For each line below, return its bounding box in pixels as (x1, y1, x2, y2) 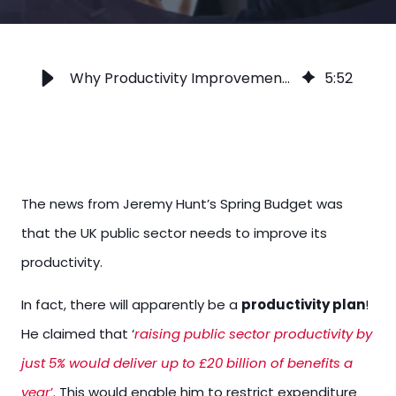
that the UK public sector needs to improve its (21, 224, 327, 242)
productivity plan (241, 295, 365, 314)
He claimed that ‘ (21, 324, 134, 343)
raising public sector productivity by (134, 324, 372, 343)
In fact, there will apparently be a (21, 295, 241, 314)
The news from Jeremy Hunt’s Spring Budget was (21, 194, 343, 213)
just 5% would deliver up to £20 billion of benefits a (21, 354, 353, 372)
